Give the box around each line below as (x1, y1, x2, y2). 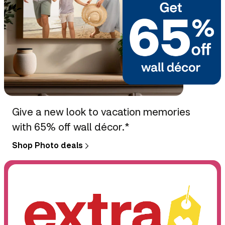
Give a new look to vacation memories (12, 104, 190, 118)
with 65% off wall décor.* (12, 120, 130, 133)
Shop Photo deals (12, 139, 83, 150)
